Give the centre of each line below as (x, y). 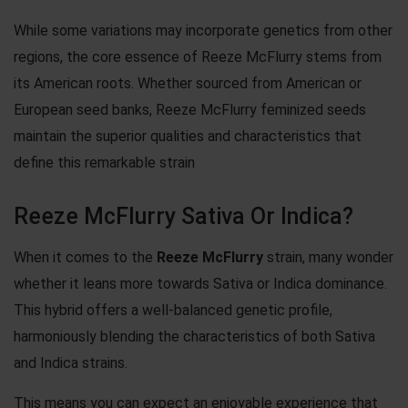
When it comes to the (85, 257)
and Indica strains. (71, 362)
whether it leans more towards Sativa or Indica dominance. (200, 283)
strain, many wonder (328, 257)
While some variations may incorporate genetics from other (203, 30)
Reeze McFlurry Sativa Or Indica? (184, 216)
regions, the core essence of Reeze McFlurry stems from (198, 56)
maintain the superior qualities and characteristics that (188, 136)
